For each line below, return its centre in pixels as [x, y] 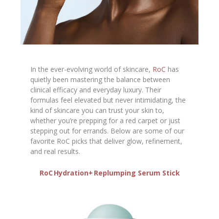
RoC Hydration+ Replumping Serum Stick [109, 173]
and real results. [55, 152]
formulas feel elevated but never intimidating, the [108, 100]
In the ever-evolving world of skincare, [92, 69]
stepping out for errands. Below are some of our [108, 131]
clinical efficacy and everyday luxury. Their [96, 90]
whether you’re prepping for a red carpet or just [106, 121]
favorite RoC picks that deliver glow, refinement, [107, 141]
